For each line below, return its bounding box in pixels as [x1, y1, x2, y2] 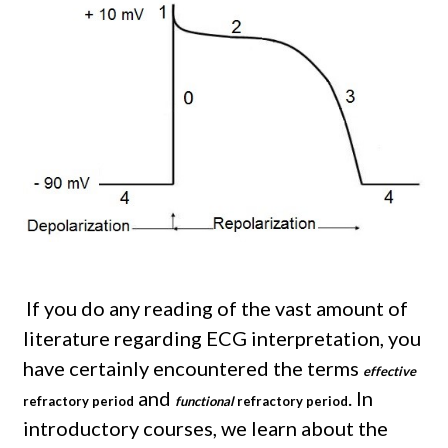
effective [363, 363, 416, 380]
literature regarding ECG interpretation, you [23, 326, 421, 351]
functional [175, 393, 234, 410]
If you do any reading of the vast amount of [26, 296, 408, 321]
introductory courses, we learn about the [23, 416, 388, 441]
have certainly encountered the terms [23, 356, 363, 381]
